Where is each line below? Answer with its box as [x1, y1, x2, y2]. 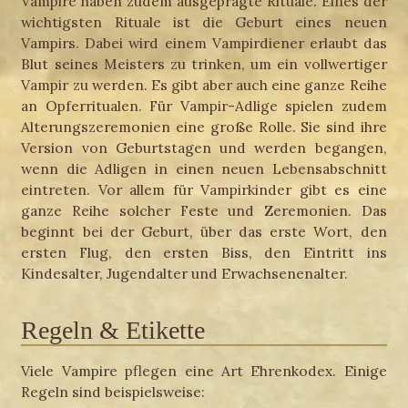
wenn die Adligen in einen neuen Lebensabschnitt [21, 159, 387, 178]
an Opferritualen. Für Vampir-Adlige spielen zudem [21, 97, 387, 116]
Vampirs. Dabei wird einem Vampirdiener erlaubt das [21, 34, 387, 53]
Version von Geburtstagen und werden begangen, [21, 138, 387, 158]
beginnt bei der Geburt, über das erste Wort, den [21, 222, 387, 241]
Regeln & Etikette [21, 316, 206, 345]
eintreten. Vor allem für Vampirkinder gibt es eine [21, 180, 387, 199]
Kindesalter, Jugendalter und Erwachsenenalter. [21, 264, 349, 283]
